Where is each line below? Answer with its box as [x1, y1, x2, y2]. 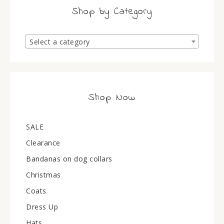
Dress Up [26, 202, 58, 211]
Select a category [29, 37, 90, 47]
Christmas [26, 170, 61, 179]
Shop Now [88, 90, 135, 105]
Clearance [26, 138, 60, 147]
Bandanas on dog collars [26, 154, 112, 163]
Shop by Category [72, 4, 152, 19]
